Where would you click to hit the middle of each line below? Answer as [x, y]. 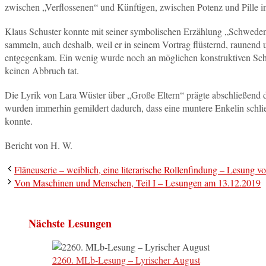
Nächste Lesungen [70, 224]
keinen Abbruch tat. [42, 70]
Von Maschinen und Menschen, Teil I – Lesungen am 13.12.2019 [137, 183]
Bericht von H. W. [39, 145]
